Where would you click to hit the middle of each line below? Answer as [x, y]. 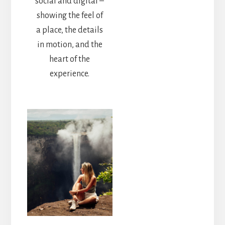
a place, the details [70, 30]
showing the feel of [70, 15]
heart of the [70, 59]
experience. [70, 74]
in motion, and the [70, 44]
